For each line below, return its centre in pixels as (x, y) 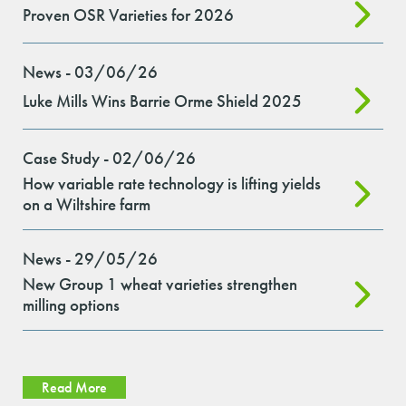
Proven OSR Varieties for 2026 (128, 14)
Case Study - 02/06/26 (109, 159)
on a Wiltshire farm (87, 205)
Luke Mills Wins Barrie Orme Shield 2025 (162, 101)
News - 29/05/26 (90, 259)
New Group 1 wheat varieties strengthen (160, 285)
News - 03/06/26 (90, 72)
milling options (71, 305)
